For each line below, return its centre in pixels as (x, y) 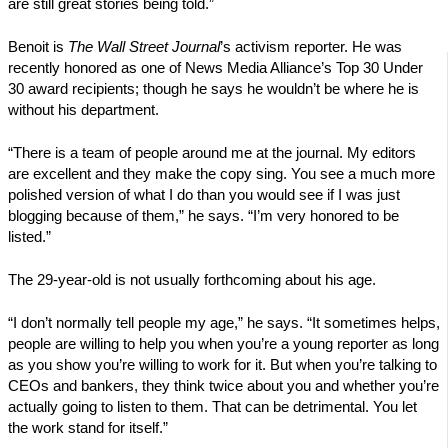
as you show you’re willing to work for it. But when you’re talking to (222, 364)
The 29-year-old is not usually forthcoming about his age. (192, 279)
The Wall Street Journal (144, 47)
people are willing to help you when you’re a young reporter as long (223, 343)
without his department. (83, 110)
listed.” (29, 236)
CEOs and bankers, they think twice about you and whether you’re (223, 385)
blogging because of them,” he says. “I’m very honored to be (203, 215)
